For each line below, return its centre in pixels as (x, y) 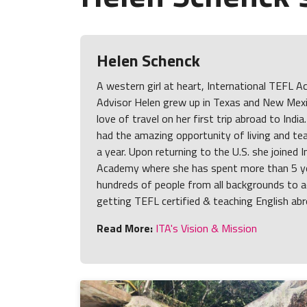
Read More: (125, 229)
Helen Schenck (149, 61)
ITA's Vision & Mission (205, 229)
